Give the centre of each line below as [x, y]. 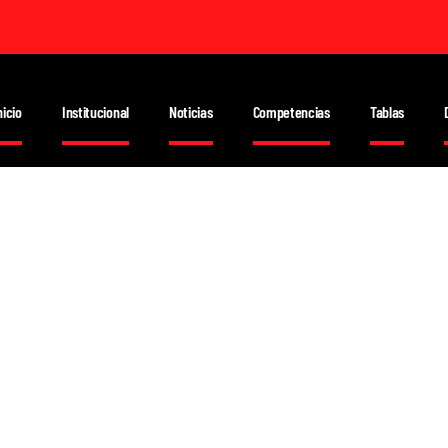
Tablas [387, 111]
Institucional [95, 111]
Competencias [291, 111]
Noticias [190, 111]
